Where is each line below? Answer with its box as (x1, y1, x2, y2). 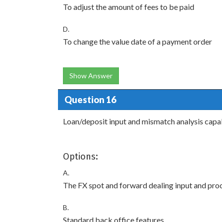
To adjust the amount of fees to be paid (63, 2, 194, 11)
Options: (63, 151, 98, 162)
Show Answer (69, 71, 112, 80)
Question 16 (64, 94, 116, 105)
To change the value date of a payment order (63, 37, 212, 46)
